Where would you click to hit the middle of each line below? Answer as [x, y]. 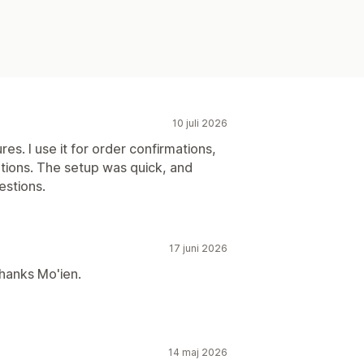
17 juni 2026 [198, 248]
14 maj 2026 [198, 352]
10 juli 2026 [200, 123]
